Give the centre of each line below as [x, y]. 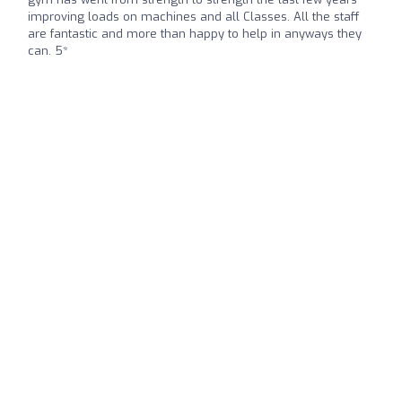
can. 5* [48, 50]
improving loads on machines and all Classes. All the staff [194, 16]
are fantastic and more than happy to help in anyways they [195, 33]
